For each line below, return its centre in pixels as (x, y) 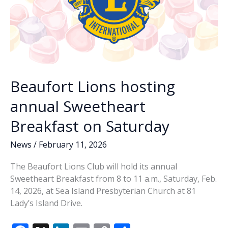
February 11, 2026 (73, 144)
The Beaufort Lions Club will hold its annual (94, 166)
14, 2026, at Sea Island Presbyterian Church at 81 (103, 191)
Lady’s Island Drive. (46, 203)
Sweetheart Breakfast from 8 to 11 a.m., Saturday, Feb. (113, 179)
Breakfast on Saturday (90, 126)
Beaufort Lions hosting (93, 86)
